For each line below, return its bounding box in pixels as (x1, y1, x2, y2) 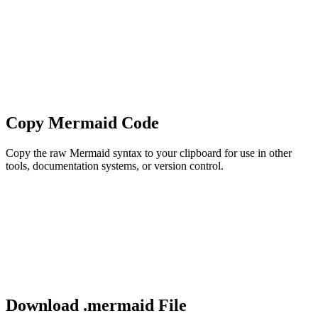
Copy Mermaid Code (6, 114, 159, 133)
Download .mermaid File (6, 296, 187, 315)
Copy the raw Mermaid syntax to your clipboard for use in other (6, 147, 292, 160)
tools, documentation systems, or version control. (6, 160, 224, 172)
